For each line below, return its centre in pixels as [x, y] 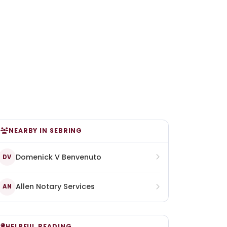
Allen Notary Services [55, 187]
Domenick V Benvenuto [58, 157]
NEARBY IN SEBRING [45, 131]
